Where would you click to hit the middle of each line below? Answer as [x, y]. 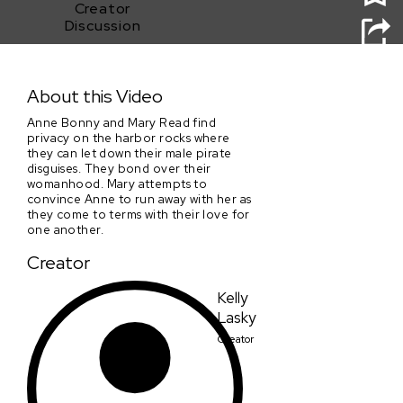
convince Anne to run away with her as [139, 198]
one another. [65, 229]
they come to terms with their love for [139, 214]
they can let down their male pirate [130, 152]
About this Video [95, 97]
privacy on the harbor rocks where [129, 137]
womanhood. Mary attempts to [117, 183]
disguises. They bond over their [119, 168]
